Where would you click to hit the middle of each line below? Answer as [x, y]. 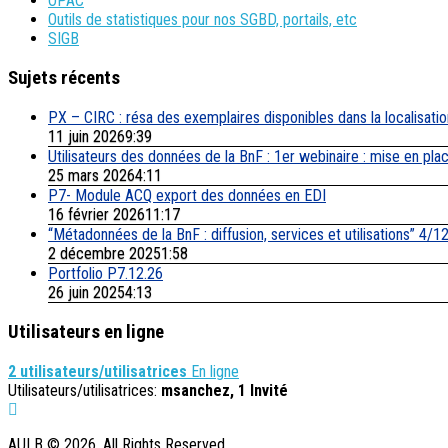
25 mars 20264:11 [105, 175]
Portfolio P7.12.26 [105, 273]
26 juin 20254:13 [100, 292]
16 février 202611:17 [114, 214]
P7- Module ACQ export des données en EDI [187, 195]
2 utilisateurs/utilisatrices [97, 372]
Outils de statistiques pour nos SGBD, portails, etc [202, 20]
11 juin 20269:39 [100, 136]
